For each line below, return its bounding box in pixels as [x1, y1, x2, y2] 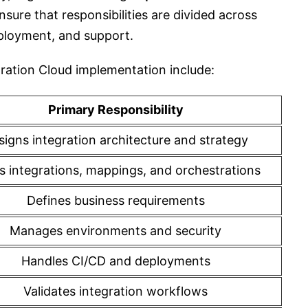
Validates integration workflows [23, 284, 208, 298]
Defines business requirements [26, 193, 205, 208]
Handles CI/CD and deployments [21, 254, 210, 268]
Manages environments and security [10, 223, 221, 238]
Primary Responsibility [47, 102, 184, 117]
